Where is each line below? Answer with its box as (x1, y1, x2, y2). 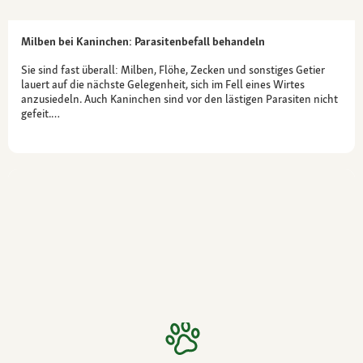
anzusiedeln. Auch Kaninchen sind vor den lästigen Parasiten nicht (21, 91, 338, 106)
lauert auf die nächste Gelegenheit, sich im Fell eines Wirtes (21, 76, 305, 92)
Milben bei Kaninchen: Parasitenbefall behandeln (21, 33, 265, 49)
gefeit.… (21, 105, 60, 121)
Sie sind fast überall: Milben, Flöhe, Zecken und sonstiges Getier (21, 62, 325, 77)
